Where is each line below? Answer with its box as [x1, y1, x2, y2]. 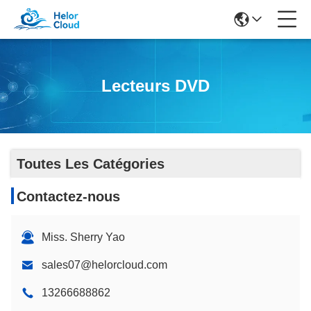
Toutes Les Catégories [17, 156, 165, 171]
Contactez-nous [17, 189, 120, 204]
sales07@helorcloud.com [42, 259, 167, 271]
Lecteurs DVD [101, 76, 210, 95]
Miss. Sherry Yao [42, 231, 125, 243]
